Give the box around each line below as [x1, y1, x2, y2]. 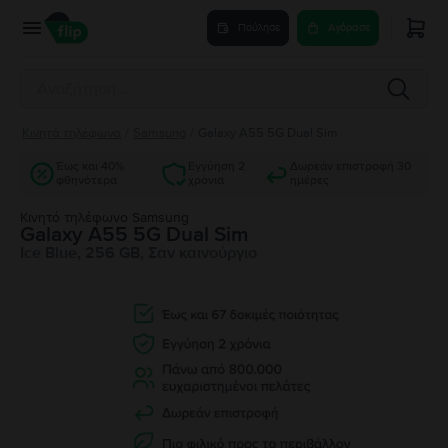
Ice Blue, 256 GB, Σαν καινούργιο [20, 243, 257, 263]
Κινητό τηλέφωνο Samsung [20, 209, 189, 226]
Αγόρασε [328, 21, 370, 34]
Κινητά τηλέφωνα [22, 125, 122, 141]
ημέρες [290, 173, 330, 188]
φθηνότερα [56, 173, 117, 188]
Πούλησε [238, 21, 280, 34]
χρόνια [188, 173, 225, 188]
